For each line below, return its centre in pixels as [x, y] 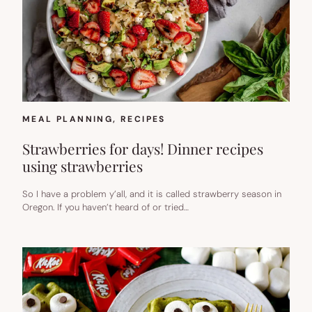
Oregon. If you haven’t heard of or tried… [106, 207]
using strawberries [83, 165]
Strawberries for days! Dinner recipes [143, 148]
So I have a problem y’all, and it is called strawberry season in [152, 194]
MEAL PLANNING [68, 119]
